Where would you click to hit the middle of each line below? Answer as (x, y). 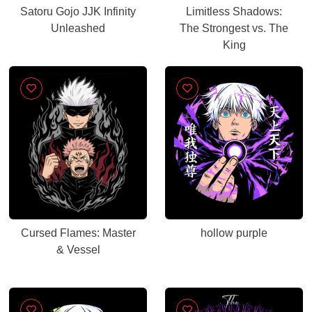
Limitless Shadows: (234, 11)
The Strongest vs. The (234, 28)
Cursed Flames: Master (78, 233)
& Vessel (78, 250)
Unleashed (78, 28)
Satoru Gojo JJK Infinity (78, 11)
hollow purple (234, 233)
